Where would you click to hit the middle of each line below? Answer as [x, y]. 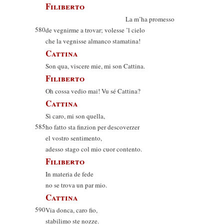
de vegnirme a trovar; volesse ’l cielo [95, 30]
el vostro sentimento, [74, 138]
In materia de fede [69, 174]
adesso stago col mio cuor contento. [94, 149]
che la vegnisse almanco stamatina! [93, 41]
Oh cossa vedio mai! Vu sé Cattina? [93, 91]
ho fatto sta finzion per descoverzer [92, 127]
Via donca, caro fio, [71, 210]
